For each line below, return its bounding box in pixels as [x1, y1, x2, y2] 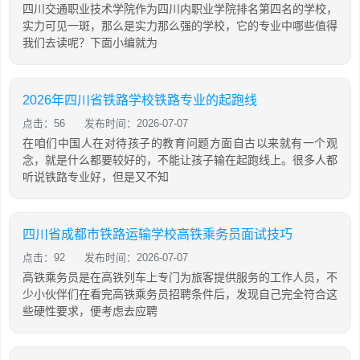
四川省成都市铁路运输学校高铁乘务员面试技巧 [22, 227, 292, 241]
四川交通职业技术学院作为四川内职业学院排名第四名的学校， [22, 2, 337, 15]
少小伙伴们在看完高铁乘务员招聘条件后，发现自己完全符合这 [22, 288, 337, 301]
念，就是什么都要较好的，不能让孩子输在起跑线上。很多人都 [22, 153, 337, 166]
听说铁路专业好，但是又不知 [22, 170, 169, 183]
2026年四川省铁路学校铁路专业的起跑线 [22, 93, 257, 107]
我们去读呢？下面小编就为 [22, 36, 157, 49]
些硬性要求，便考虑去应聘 [22, 305, 157, 317]
